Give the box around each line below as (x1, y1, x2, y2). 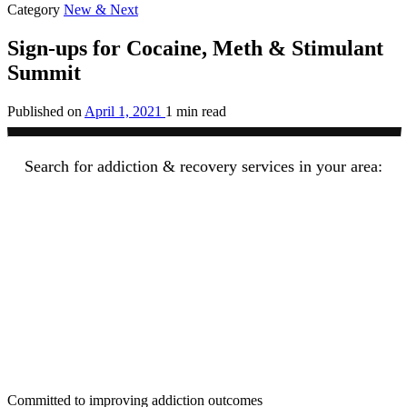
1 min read (165, 103, 226, 119)
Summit (7, 60, 81, 84)
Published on (7, 103, 82, 119)
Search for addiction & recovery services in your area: (25, 156, 382, 175)
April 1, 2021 (84, 103, 162, 119)
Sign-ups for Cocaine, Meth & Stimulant (7, 35, 383, 60)
